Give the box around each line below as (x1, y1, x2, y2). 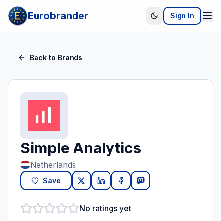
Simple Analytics (20, 139, 141, 157)
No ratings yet (79, 203, 131, 213)
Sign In (170, 11, 194, 20)
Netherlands (30, 160, 76, 170)
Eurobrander (28, 10, 88, 22)
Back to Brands (30, 53, 82, 62)
